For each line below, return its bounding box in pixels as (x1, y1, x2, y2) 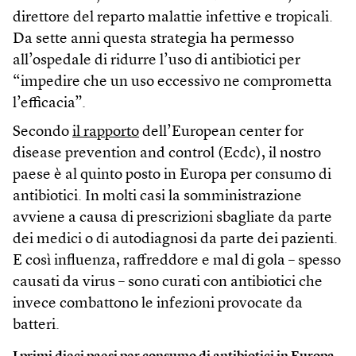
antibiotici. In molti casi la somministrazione (13, 188, 302, 204)
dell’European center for (139, 124, 304, 140)
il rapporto (72, 124, 139, 140)
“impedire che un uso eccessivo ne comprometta (13, 74, 332, 90)
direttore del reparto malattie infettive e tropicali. (13, 10, 333, 25)
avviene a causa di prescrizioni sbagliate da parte (13, 210, 332, 226)
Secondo (13, 124, 72, 140)
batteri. (13, 317, 60, 333)
